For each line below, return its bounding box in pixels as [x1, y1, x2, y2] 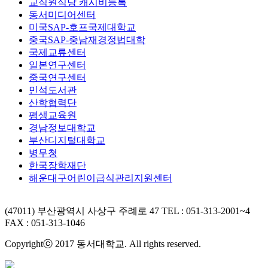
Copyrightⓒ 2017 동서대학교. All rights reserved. [5, 238, 201, 249]
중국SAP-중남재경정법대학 [29, 34, 145, 45]
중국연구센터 [29, 72, 86, 83]
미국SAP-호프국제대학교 [29, 22, 136, 32]
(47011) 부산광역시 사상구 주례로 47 [5, 205, 162, 216]
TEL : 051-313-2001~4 [162, 205, 250, 216]
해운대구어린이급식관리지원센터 [29, 172, 172, 183]
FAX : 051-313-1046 [5, 217, 85, 228]
